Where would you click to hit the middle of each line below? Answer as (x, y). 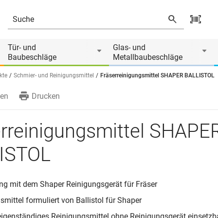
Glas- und (129, 47)
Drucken (46, 96)
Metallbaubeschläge (148, 57)
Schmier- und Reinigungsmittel (54, 75)
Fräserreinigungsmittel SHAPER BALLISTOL (157, 75)
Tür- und (22, 47)
